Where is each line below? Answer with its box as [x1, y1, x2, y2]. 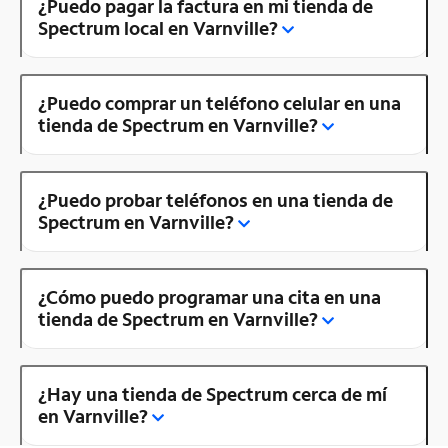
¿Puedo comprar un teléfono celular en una [38, 90, 401, 115]
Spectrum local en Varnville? [38, 15, 278, 40]
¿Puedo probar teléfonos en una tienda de [38, 187, 393, 212]
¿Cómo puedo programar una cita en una [38, 284, 381, 309]
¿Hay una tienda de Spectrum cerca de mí [38, 381, 387, 406]
